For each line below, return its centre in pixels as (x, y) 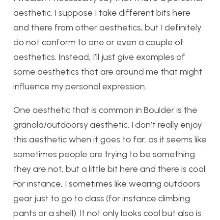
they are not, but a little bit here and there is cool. (110, 169)
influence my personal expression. (80, 87)
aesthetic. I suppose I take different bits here (102, 13)
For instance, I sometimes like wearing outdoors (107, 184)
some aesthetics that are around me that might (108, 72)
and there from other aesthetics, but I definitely (107, 28)
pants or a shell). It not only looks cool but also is (107, 213)
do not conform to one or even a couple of (98, 42)
